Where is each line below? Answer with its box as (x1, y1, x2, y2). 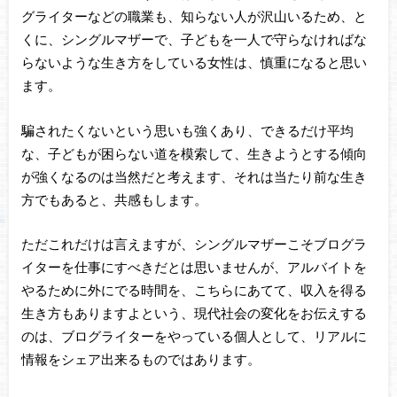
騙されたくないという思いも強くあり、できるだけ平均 (20, 121, 354, 138)
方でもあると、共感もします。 (20, 191, 207, 207)
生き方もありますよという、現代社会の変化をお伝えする (20, 305, 367, 322)
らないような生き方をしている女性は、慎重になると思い (20, 54, 367, 71)
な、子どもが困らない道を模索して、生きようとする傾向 (20, 144, 367, 161)
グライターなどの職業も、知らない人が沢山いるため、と (20, 8, 367, 25)
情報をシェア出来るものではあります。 (20, 351, 261, 368)
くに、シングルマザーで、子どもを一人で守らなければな (20, 31, 367, 48)
